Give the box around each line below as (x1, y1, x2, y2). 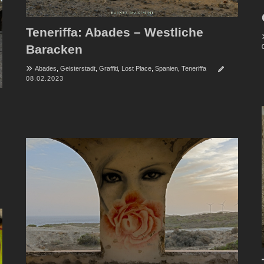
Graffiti (98, 64, 118, 72)
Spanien (154, 64, 178, 72)
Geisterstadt (60, 64, 95, 72)
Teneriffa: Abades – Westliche (25, 25, 203, 39)
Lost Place (121, 64, 151, 72)
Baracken (25, 42, 82, 56)
